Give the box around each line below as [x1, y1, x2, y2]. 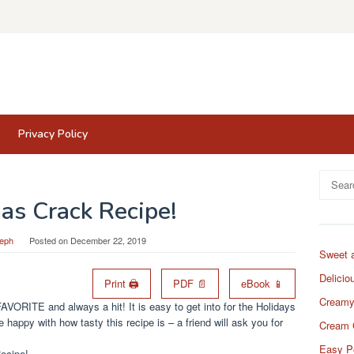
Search [319, 170, 352, 185]
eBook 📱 [241, 275, 284, 291]
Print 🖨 [104, 275, 139, 291]
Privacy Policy [18, 126, 88, 141]
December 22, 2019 [70, 233, 146, 247]
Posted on [28, 233, 70, 247]
